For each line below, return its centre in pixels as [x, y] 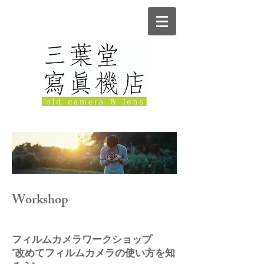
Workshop [40, 201]
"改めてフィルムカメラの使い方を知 [93, 254]
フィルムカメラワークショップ [82, 240]
